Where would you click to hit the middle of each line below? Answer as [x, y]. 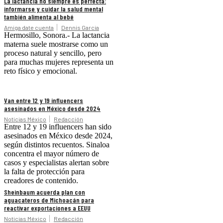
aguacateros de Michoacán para [49, 200]
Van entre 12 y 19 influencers [44, 100]
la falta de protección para [44, 171]
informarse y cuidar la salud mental [54, 8]
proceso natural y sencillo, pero [53, 53]
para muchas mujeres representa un [59, 62]
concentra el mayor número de [52, 153]
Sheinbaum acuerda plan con [45, 192]
